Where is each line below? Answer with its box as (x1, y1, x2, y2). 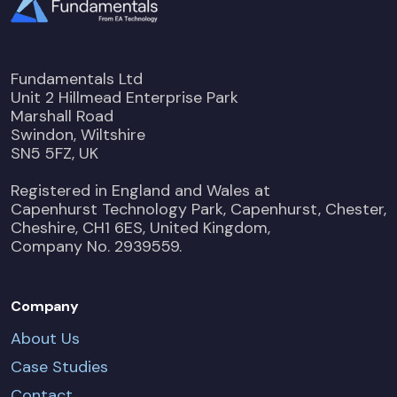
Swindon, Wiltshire (11, 124, 145, 146)
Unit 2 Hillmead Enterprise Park (11, 87, 238, 109)
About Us (11, 327, 80, 349)
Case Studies (11, 355, 108, 378)
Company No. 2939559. (11, 236, 182, 258)
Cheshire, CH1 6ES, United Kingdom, (11, 217, 270, 239)
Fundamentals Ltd (11, 68, 143, 90)
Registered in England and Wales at (11, 180, 270, 202)
